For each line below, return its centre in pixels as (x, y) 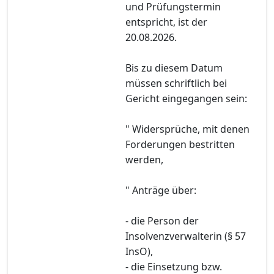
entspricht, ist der (166, 22)
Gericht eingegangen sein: (186, 98)
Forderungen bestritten (180, 144)
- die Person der (162, 220)
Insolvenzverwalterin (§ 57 (186, 236)
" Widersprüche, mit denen (187, 129)
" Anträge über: (161, 190)
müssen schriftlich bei (176, 83)
